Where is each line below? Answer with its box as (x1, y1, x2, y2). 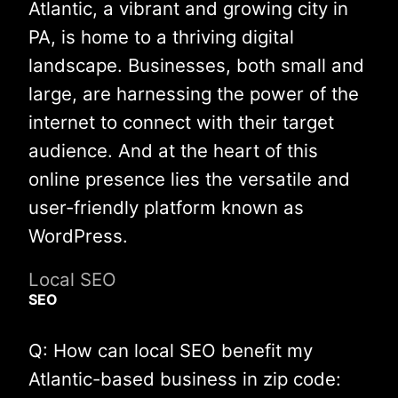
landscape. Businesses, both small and (28, 54, 364, 77)
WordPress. (28, 225, 128, 248)
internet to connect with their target (28, 111, 334, 134)
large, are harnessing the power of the (28, 83, 359, 106)
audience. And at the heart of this (28, 139, 318, 163)
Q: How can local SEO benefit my (28, 339, 313, 362)
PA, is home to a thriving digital (28, 26, 294, 49)
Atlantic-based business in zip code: (28, 368, 341, 391)
